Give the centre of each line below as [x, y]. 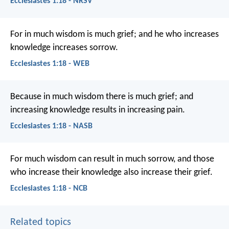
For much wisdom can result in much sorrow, [93, 159]
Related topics [41, 222]
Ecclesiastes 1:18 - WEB [50, 64]
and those [195, 159]
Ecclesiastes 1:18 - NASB [51, 127]
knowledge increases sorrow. [64, 48]
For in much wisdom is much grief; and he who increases [114, 34]
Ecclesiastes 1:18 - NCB [49, 189]
